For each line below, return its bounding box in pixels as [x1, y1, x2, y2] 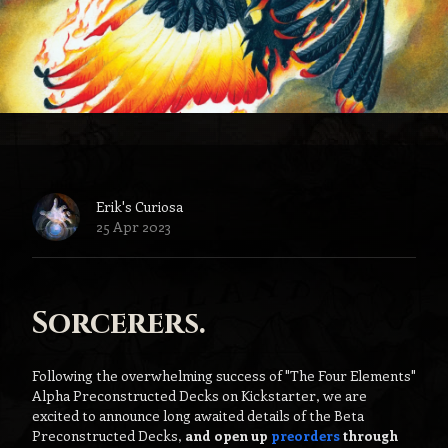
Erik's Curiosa [96, 196, 183, 216]
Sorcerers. [32, 303, 206, 344]
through [340, 425, 398, 445]
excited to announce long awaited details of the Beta [32, 405, 364, 425]
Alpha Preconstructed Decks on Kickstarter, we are [32, 385, 367, 405]
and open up [185, 425, 271, 445]
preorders [271, 425, 340, 445]
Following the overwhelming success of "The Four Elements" [32, 365, 416, 385]
